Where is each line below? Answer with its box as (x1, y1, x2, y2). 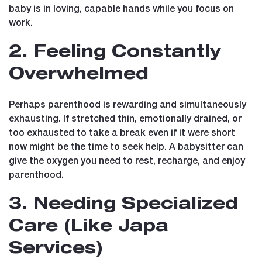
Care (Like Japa (9, 219, 168, 236)
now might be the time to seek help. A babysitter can (9, 140, 243, 151)
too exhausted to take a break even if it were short (9, 126, 235, 137)
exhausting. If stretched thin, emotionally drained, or (9, 112, 242, 123)
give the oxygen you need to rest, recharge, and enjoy (9, 154, 245, 166)
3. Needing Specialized (9, 196, 238, 213)
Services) (9, 241, 103, 258)
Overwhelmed (9, 67, 149, 84)
